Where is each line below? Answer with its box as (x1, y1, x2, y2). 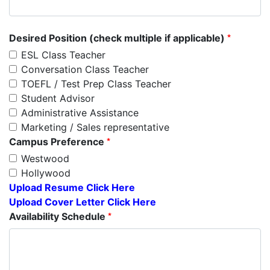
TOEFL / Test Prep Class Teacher (21, 78, 171, 90)
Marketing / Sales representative (21, 121, 169, 134)
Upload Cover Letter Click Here (9, 196, 156, 209)
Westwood (21, 152, 69, 165)
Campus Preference (9, 136, 107, 148)
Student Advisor (21, 92, 95, 105)
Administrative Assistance (21, 107, 139, 119)
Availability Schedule (9, 210, 108, 223)
